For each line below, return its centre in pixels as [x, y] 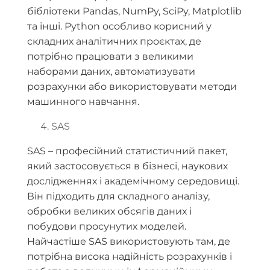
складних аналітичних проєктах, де [114, 42]
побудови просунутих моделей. [107, 227]
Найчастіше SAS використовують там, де [129, 242]
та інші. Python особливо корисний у [119, 27]
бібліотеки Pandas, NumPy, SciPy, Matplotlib [134, 11]
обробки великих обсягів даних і [109, 212]
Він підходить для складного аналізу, [118, 196]
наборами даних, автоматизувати [111, 72]
